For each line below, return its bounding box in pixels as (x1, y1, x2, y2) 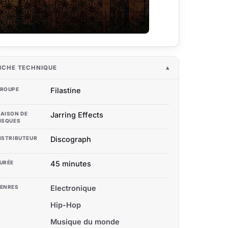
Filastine (50, 86, 81, 95)
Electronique (50, 184, 96, 193)
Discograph (50, 135, 91, 144)
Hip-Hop (50, 201, 81, 210)
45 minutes (50, 159, 91, 168)
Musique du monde (50, 217, 120, 226)
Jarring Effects (50, 110, 103, 120)
